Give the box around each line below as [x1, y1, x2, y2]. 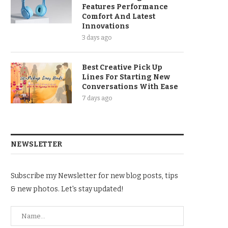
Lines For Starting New [82, 73, 170, 81]
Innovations [82, 22, 129, 31]
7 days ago [82, 95, 112, 102]
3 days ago [82, 34, 111, 41]
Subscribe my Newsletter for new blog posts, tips [11, 172, 178, 180]
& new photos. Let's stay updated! [11, 185, 124, 193]
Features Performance [82, 3, 168, 11]
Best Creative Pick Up [82, 63, 162, 72]
